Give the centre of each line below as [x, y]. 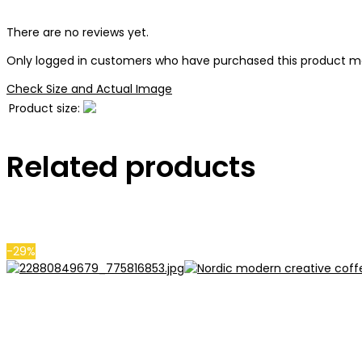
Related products [131, 166]
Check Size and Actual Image [89, 89]
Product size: [44, 109]
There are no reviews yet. [78, 33]
